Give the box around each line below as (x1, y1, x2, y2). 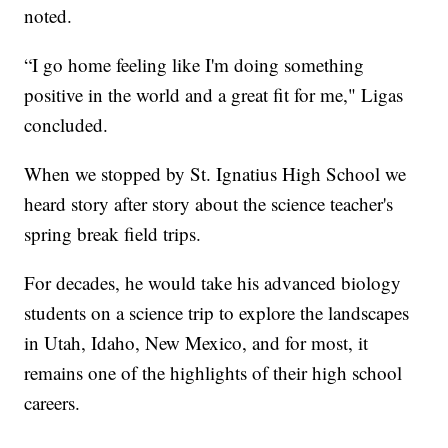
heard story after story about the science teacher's (24, 191, 394, 217)
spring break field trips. (24, 221, 202, 247)
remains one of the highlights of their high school (24, 360, 403, 386)
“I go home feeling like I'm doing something (24, 52, 365, 78)
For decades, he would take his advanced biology (24, 270, 402, 296)
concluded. (24, 112, 109, 138)
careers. (24, 390, 81, 416)
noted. (24, 3, 73, 29)
